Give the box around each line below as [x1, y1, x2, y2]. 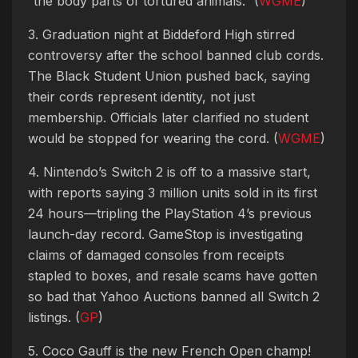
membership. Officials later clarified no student [28, 109, 308, 126]
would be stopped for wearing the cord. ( [28, 130, 278, 147]
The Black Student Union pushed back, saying [28, 68, 310, 85]
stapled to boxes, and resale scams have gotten [28, 268, 317, 284]
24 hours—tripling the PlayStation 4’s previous [28, 205, 312, 222]
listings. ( [28, 309, 80, 326]
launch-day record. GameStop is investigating [28, 226, 303, 243]
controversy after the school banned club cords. [28, 47, 324, 64]
